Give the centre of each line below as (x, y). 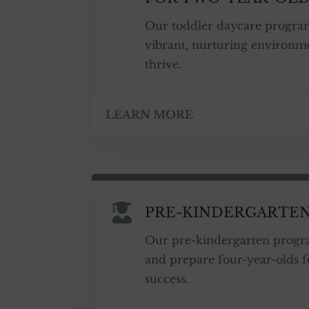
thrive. (163, 64)
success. (167, 279)
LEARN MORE (149, 115)
